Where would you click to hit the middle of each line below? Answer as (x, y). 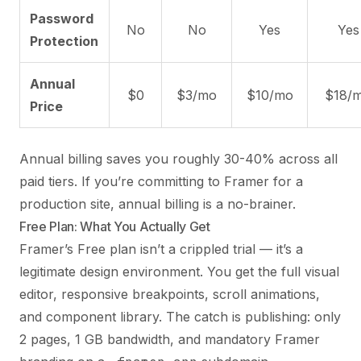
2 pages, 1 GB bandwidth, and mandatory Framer (170, 339)
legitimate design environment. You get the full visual (179, 271)
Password (62, 18)
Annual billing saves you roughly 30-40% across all (178, 158)
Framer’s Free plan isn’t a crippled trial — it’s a (161, 249)
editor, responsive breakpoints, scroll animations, (170, 294)
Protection (64, 41)
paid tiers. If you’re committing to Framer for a (161, 181)
